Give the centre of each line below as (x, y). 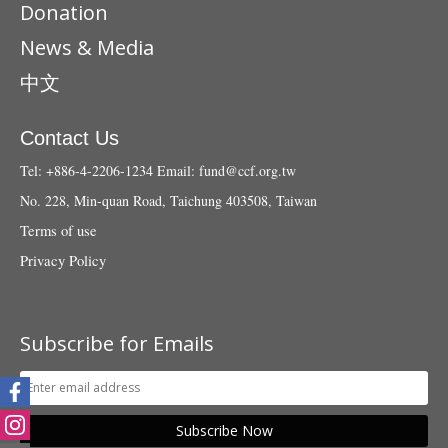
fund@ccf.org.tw (247, 170)
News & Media (87, 47)
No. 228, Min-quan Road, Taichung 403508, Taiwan (168, 200)
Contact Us (69, 137)
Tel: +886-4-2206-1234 (86, 170)
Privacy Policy (63, 260)
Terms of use (58, 230)
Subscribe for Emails (117, 343)
